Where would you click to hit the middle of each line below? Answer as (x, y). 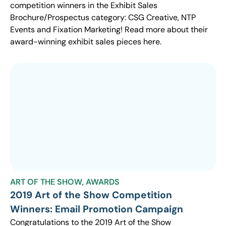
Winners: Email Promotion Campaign (97, 209)
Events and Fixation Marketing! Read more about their (109, 30)
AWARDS (103, 182)
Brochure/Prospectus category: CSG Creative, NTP (103, 18)
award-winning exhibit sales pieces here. (86, 42)
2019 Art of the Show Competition (91, 195)
